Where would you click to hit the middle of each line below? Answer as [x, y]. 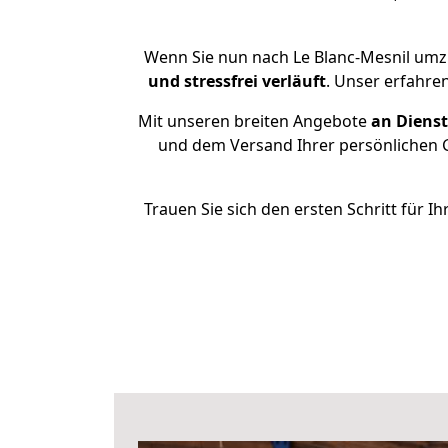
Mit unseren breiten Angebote [252, 121]
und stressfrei [203, 81]
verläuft [294, 81]
